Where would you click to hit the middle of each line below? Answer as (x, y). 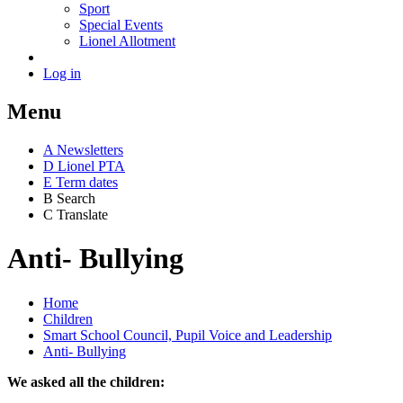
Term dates (87, 182)
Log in (62, 73)
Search (76, 198)
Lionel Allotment (127, 40)
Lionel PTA (91, 166)
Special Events (121, 24)
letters (107, 149)
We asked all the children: (86, 381)
